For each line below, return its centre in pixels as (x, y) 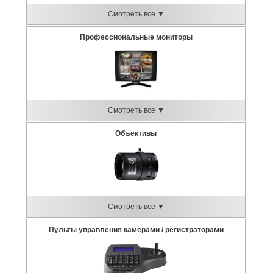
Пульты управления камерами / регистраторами (136, 230)
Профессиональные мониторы (136, 37)
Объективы (136, 133)
